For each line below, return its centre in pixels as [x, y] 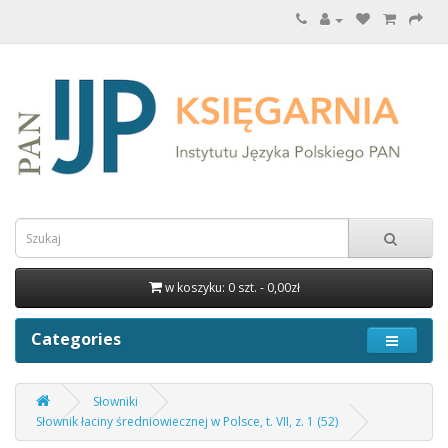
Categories [76, 339]
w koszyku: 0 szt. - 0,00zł [232, 288]
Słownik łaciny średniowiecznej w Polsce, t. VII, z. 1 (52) [187, 422]
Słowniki [115, 402]
